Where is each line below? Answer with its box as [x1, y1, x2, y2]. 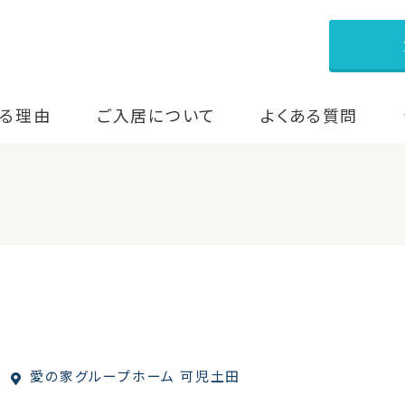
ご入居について [96, 103, 216, 127]
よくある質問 [260, 103, 359, 127]
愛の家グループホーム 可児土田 [25, 366, 241, 386]
